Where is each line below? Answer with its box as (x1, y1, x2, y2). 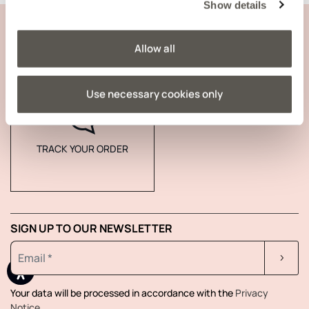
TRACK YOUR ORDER (37, 142, 128, 156)
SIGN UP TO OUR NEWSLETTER (10, 221, 172, 237)
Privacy (235, 286, 268, 300)
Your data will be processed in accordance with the (10, 286, 235, 300)
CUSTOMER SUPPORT (10, 14, 123, 30)
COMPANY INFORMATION (10, 50, 137, 66)
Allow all (134, 41, 175, 56)
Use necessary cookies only (86, 86, 223, 101)
